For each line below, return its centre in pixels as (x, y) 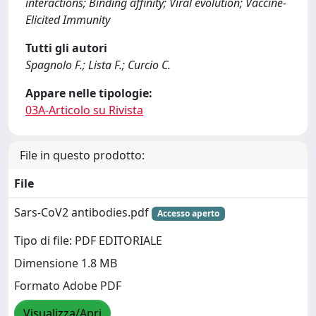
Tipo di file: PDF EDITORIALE (88, 241)
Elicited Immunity (68, 20)
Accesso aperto (188, 213)
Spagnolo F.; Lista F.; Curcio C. (98, 65)
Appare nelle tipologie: (89, 93)
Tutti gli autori (66, 48)
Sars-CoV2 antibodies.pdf (83, 212)
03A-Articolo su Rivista (84, 110)
